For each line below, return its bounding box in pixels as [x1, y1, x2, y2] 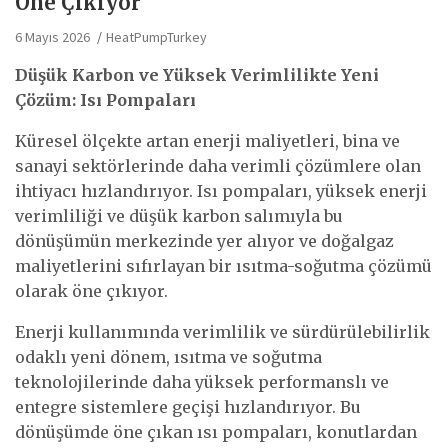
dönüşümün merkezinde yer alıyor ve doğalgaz [15, 231, 394, 252]
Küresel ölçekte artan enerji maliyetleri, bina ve [15, 131, 400, 152]
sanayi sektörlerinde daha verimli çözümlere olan [15, 156, 421, 177]
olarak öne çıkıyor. [15, 281, 168, 302]
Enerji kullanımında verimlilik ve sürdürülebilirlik [15, 322, 430, 343]
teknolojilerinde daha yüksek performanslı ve [15, 372, 389, 393]
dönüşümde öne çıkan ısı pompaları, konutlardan [15, 422, 417, 443]
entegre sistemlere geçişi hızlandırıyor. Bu [15, 397, 361, 418]
